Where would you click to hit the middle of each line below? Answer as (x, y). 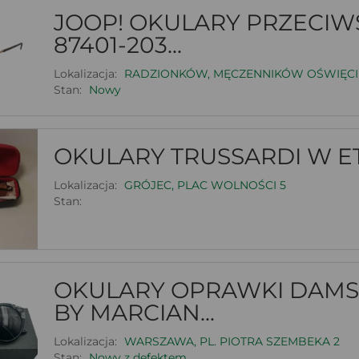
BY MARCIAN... (134, 312)
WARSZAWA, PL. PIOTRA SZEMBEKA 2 (232, 341)
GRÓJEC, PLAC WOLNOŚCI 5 (205, 185)
